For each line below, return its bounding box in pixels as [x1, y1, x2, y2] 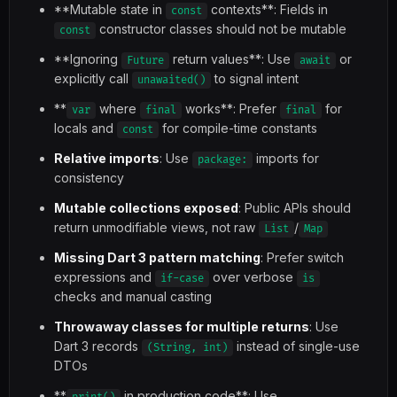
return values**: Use [169, 51, 294, 66]
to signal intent [211, 71, 299, 86]
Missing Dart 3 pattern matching [54, 250, 261, 265]
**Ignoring [54, 51, 121, 66]
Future [127, 54, 164, 67]
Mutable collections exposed [54, 200, 238, 215]
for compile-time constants [159, 121, 317, 136]
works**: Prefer [182, 101, 280, 116]
